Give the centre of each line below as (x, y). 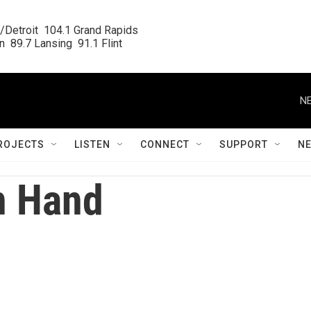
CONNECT (165, 144)
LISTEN (92, 144)
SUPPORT (244, 144)
